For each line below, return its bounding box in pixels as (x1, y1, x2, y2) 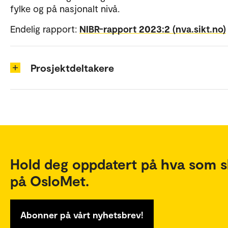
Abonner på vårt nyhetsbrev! (20, 209, 144, 220)
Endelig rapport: (10, 23, 79, 35)
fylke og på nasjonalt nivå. (10, 3, 120, 14)
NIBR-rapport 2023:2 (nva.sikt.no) (79, 23, 226, 35)
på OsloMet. (10, 172, 89, 189)
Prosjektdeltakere (31, 62, 114, 74)
